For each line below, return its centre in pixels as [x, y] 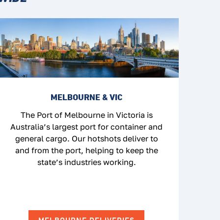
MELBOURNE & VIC [86, 97]
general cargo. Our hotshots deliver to [86, 139]
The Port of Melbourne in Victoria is [86, 115]
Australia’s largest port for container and [86, 127]
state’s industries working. [86, 162]
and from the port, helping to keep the [86, 151]
